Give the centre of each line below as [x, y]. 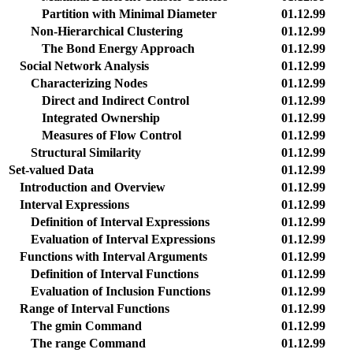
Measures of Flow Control [111, 135]
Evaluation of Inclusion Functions [121, 291]
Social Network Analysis [84, 66]
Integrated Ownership [101, 118]
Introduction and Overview [93, 187]
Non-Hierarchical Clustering [107, 31]
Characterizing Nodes [89, 83]
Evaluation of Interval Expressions [123, 239]
